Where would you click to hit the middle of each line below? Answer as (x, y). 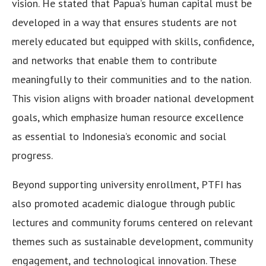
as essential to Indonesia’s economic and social (119, 137)
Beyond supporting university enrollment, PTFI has (127, 185)
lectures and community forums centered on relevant (132, 223)
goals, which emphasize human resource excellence (128, 118)
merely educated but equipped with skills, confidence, (133, 42)
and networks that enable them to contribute (114, 61)
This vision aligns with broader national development (133, 99)
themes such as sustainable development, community (132, 242)
